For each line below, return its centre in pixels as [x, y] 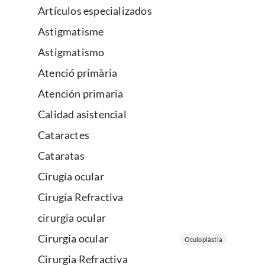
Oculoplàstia [203, 239]
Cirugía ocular [71, 177]
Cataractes [64, 135]
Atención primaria [81, 94]
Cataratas [61, 156]
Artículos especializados [95, 11]
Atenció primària [78, 73]
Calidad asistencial [82, 114]
